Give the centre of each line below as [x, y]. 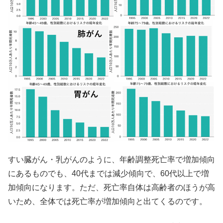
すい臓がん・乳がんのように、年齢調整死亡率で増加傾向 [111, 160]
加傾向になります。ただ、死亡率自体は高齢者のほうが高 [111, 188]
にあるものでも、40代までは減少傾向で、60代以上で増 [109, 174]
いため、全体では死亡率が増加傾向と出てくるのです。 [108, 202]
